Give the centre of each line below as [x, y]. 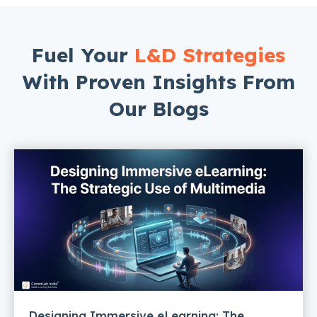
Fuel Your [83, 54]
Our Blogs [158, 108]
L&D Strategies [210, 54]
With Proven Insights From [158, 81]
